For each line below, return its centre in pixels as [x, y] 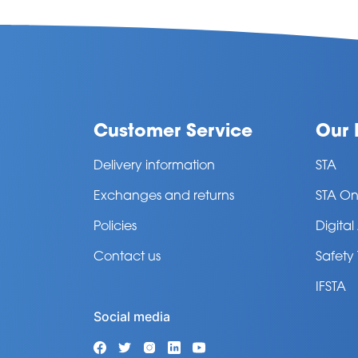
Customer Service [173, 132]
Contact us [127, 257]
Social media [132, 316]
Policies [115, 227]
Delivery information [154, 166]
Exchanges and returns [164, 197]
